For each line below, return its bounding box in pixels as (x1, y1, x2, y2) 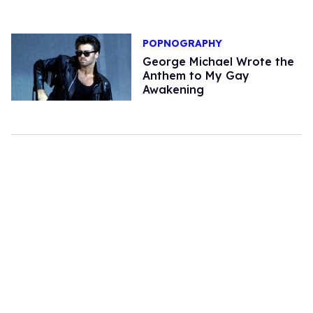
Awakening (142, 82, 204, 97)
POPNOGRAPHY (142, 37, 222, 50)
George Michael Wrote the (142, 54, 294, 69)
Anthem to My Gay (142, 68, 249, 83)
